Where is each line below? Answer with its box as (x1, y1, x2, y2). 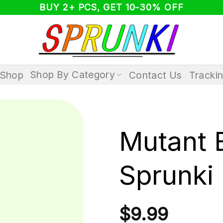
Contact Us (128, 69, 182, 81)
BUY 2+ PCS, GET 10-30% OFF (39, 2, 184, 12)
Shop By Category (30, 69, 115, 81)
